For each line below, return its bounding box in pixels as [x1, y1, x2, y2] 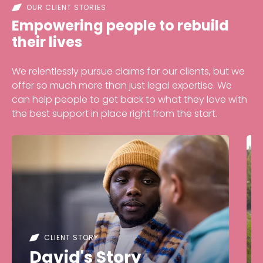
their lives [12, 32, 82, 52]
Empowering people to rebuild [12, 15, 229, 35]
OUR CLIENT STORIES [26, 2, 107, 12]
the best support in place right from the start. [12, 106, 222, 120]
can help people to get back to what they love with [12, 92, 247, 106]
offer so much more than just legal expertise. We [12, 78, 232, 92]
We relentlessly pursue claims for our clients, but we [12, 64, 245, 78]
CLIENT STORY [44, 232, 99, 242]
